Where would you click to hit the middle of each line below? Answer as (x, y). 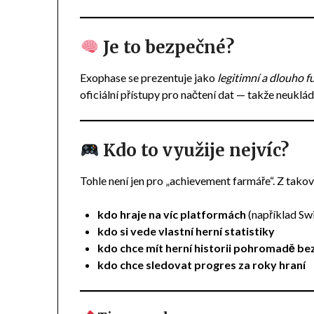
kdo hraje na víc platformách (172, 214)
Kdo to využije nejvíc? (194, 150)
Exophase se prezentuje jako (149, 77)
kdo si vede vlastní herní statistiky (186, 231)
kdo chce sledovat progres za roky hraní (202, 264)
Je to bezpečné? (167, 47)
